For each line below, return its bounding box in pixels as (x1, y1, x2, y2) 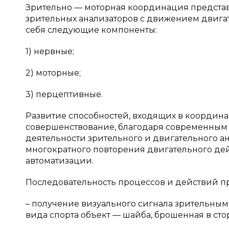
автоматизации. (26, 156, 94, 166)
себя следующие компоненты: (26, 25, 157, 35)
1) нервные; (26, 47, 74, 56)
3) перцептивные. (26, 89, 103, 99)
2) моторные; (26, 68, 81, 78)
